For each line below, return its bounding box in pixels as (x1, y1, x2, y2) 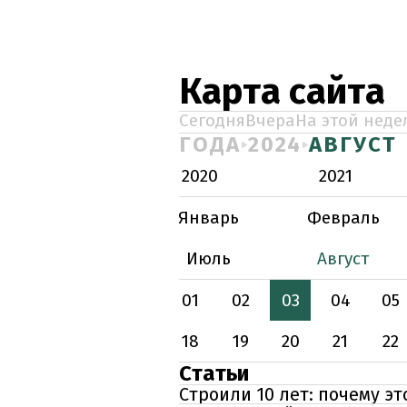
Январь (178, 207, 239, 228)
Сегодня (179, 110, 245, 131)
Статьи (179, 361, 249, 386)
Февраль (306, 207, 380, 228)
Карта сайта (179, 70, 385, 114)
